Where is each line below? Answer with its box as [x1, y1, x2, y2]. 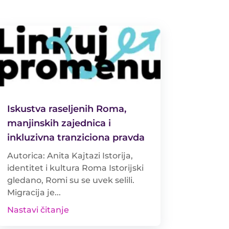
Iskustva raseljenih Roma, [7, 103, 126, 114]
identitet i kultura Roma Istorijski [7, 163, 144, 173]
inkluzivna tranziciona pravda [7, 131, 145, 143]
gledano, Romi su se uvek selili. [7, 175, 134, 185]
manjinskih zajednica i [7, 117, 111, 129]
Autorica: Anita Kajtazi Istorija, [7, 150, 133, 161]
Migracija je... [7, 187, 61, 197]
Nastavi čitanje [7, 204, 69, 215]
